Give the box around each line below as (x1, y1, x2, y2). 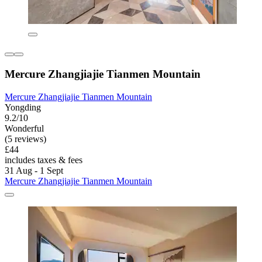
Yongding (5, 102, 41, 112)
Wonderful (5, 123, 44, 133)
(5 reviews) (5, 133, 46, 144)
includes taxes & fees (5, 154, 82, 165)
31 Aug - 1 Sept (5, 165, 63, 175)
